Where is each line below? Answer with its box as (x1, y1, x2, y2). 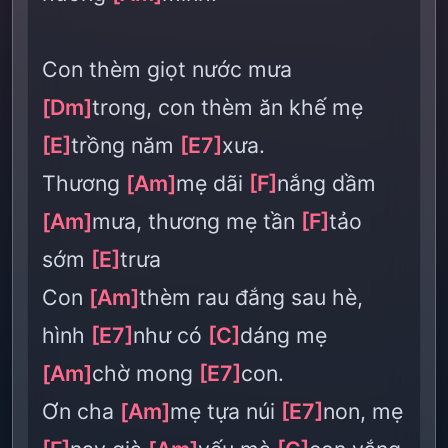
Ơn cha (42, 398, 120, 424)
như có (133, 322, 208, 348)
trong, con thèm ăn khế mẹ (92, 94, 363, 120)
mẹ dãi (176, 170, 249, 196)
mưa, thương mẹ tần (92, 208, 301, 234)
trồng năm (71, 132, 180, 158)
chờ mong (92, 360, 199, 386)
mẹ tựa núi (170, 398, 281, 424)
